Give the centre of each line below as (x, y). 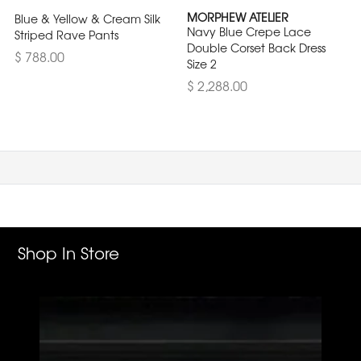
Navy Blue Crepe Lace (249, 31)
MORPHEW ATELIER (238, 17)
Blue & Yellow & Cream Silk (87, 19)
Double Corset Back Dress (256, 48)
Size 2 (202, 64)
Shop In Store (69, 252)
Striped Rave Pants (66, 35)
